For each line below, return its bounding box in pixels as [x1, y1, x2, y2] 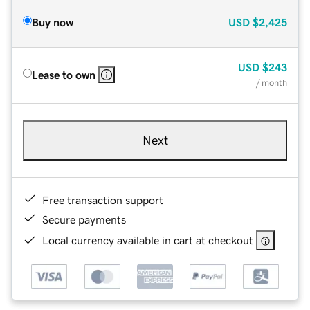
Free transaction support [42, 194, 163, 206]
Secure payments [42, 213, 126, 225]
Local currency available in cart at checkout [42, 234, 253, 246]
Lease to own [32, 69, 95, 80]
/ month [256, 77, 287, 87]
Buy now [32, 16, 73, 28]
